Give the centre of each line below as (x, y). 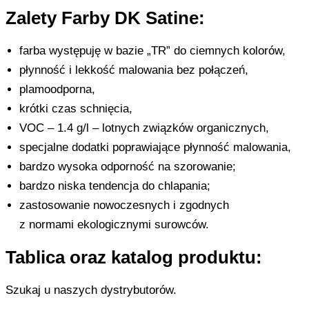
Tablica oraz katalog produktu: (134, 257)
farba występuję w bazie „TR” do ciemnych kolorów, (152, 50)
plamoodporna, (57, 89)
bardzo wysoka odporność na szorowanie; (128, 166)
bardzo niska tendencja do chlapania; (115, 186)
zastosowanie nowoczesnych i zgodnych (124, 205)
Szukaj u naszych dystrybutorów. (91, 290)
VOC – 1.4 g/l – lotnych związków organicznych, (144, 128)
